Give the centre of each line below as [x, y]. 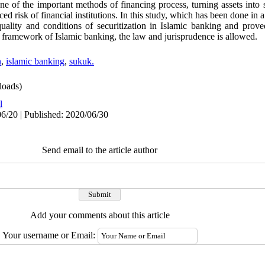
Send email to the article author [100, 150]
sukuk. [82, 61]
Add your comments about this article [100, 215]
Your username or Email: [50, 235]
